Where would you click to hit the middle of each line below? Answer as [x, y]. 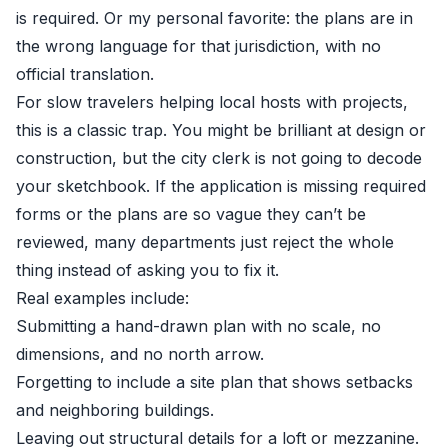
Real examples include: [102, 298]
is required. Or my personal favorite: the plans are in [214, 18]
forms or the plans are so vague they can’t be [191, 214]
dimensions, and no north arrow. [140, 354]
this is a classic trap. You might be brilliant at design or [221, 130]
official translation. [85, 74]
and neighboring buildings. [115, 410]
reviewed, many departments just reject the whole [205, 242]
